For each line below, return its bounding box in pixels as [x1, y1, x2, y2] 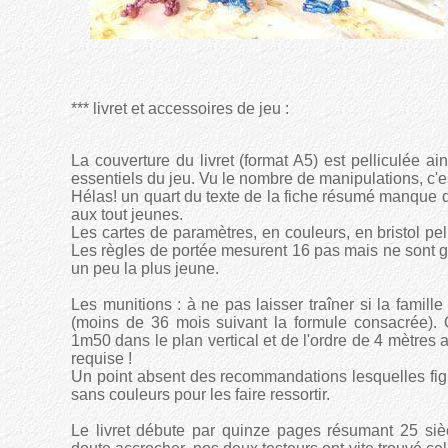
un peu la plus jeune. [71, 260, 219, 277]
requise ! [71, 350, 132, 367]
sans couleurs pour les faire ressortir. [71, 386, 330, 403]
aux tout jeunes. [71, 206, 183, 223]
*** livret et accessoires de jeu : [71, 100, 289, 117]
